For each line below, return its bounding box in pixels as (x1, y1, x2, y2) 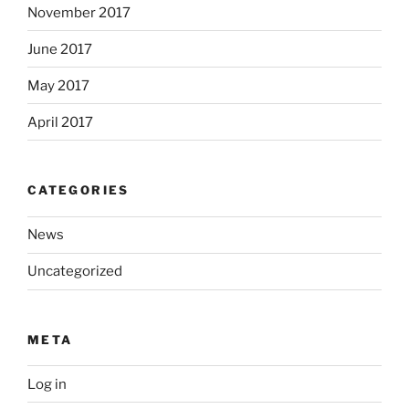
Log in (27, 375, 67, 393)
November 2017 (27, 4, 131, 21)
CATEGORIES (27, 183, 130, 198)
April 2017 (27, 113, 93, 131)
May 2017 (27, 77, 89, 94)
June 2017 (27, 40, 92, 58)
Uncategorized (27, 263, 122, 280)
